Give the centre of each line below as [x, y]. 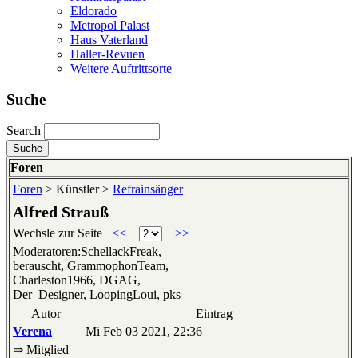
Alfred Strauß [61, 212]
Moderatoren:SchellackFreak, [87, 252]
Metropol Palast [110, 25]
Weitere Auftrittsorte [121, 68]
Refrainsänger [148, 189]
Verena [32, 332]
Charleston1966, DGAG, [77, 280]
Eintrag [214, 314]
